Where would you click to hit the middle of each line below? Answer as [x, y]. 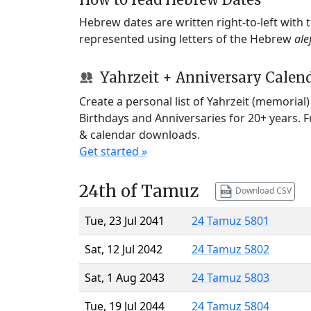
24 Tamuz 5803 [230, 277]
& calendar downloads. [140, 134]
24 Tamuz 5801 [230, 220]
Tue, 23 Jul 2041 [125, 220]
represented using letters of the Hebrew [187, 39]
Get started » [113, 151]
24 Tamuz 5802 [230, 249]
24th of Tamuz [139, 191]
